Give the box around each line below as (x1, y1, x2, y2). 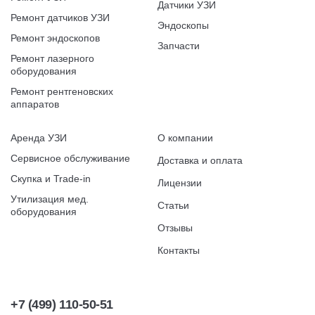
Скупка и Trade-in (11, 173, 91, 184)
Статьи (157, 200, 189, 211)
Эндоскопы (157, 20, 209, 31)
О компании (157, 132, 213, 143)
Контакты (157, 245, 200, 256)
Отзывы (157, 222, 193, 233)
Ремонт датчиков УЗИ (11, 12, 110, 23)
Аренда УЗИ (11, 132, 67, 143)
